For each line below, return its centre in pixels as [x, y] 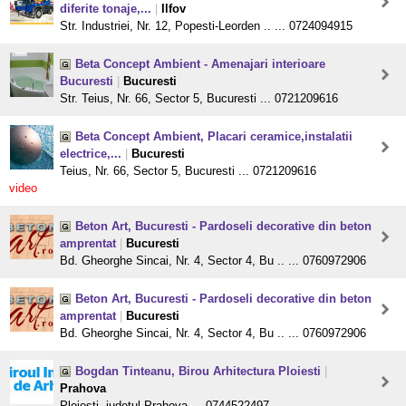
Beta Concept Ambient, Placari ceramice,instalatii [214, 137]
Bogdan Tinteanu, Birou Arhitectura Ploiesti [198, 372]
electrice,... [91, 154]
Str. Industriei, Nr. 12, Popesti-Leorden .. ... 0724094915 [206, 26]
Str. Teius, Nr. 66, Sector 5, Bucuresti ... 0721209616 [199, 99]
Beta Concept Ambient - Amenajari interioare [200, 64]
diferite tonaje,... [106, 9]
